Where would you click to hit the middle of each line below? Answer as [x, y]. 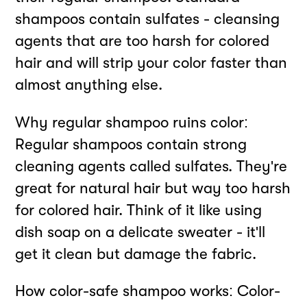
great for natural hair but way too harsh [153, 188]
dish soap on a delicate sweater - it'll [140, 232]
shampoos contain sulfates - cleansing [148, 19]
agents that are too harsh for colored [143, 41]
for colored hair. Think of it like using [139, 210]
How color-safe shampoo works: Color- [148, 291]
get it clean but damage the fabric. [136, 254]
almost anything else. [89, 85]
